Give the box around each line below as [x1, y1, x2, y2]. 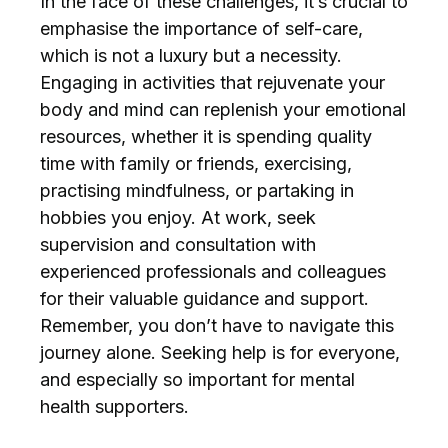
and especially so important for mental [40, 368, 355, 390]
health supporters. [40, 395, 189, 417]
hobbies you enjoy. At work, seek [40, 206, 316, 228]
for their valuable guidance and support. [40, 287, 369, 309]
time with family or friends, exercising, [40, 152, 352, 174]
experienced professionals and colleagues [40, 260, 386, 282]
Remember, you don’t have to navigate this [40, 314, 394, 336]
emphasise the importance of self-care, [40, 17, 363, 39]
